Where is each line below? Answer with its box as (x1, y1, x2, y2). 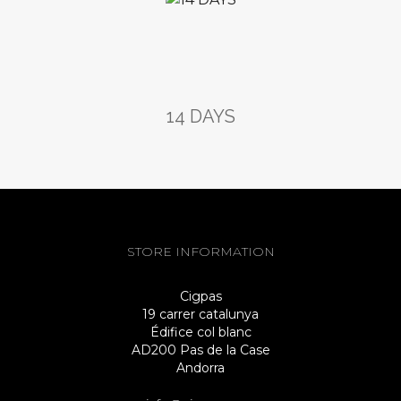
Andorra (176, 359, 225, 376)
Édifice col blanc (149, 323, 252, 340)
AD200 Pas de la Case (131, 341, 270, 358)
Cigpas (179, 287, 222, 304)
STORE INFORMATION (126, 243, 275, 260)
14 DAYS (166, 105, 235, 127)
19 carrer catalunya (142, 305, 259, 322)
